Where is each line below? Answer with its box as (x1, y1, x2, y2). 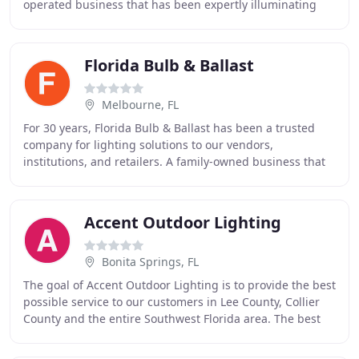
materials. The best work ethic (23, 328, 185, 343)
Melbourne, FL (102, 97, 179, 112)
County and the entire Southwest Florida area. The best (23, 311, 321, 326)
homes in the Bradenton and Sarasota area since (23, 14, 286, 29)
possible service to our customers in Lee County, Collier (23, 294, 320, 309)
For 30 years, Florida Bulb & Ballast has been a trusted (23, 120, 315, 135)
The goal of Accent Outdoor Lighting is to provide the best (23, 277, 336, 292)
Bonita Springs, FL (102, 254, 199, 269)
